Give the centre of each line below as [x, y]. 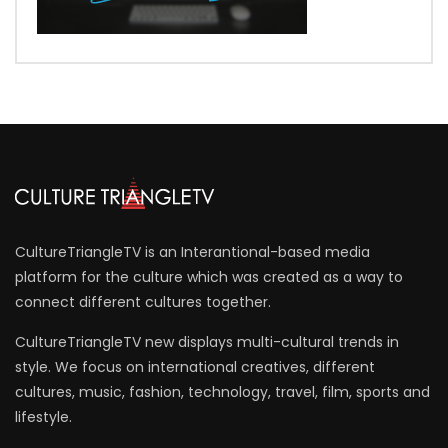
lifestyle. [43, 416]
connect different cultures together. [143, 301]
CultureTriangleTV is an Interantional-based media [192, 251]
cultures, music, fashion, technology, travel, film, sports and [222, 391]
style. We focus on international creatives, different [195, 366]
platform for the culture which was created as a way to [209, 276]
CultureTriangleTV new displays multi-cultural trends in [207, 341]
